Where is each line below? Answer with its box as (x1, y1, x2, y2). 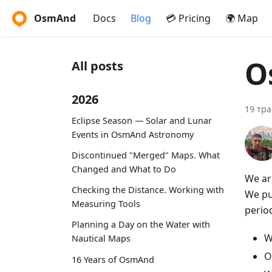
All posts (72, 58, 123, 74)
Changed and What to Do (72, 163, 176, 175)
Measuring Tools (72, 198, 140, 210)
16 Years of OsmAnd (72, 253, 154, 265)
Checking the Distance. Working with (72, 184, 224, 196)
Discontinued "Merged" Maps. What (72, 149, 220, 161)
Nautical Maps (72, 233, 131, 245)
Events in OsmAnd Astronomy (72, 128, 194, 140)
